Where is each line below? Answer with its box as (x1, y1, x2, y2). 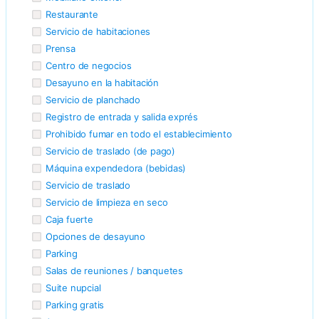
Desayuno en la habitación (46, 76, 159, 88)
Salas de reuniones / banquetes (46, 264, 183, 276)
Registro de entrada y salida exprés (46, 110, 198, 122)
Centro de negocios (46, 59, 132, 71)
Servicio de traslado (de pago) (46, 145, 175, 157)
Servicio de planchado (46, 93, 140, 105)
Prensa (46, 42, 75, 54)
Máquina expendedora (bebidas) (46, 162, 187, 174)
